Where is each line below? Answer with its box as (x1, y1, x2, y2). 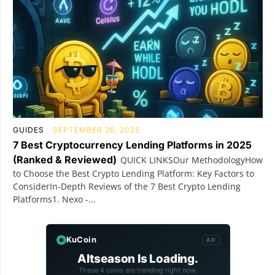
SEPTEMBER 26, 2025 (53, 125, 140, 135)
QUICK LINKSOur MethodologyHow (120, 154, 263, 166)
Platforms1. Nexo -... (13, 193, 96, 206)
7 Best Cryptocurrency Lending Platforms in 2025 (13, 139, 252, 152)
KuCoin (66, 234, 96, 245)
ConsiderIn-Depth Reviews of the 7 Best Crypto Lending (13, 180, 241, 193)
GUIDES (13, 125, 44, 135)
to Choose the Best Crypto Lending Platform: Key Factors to (13, 168, 254, 180)
